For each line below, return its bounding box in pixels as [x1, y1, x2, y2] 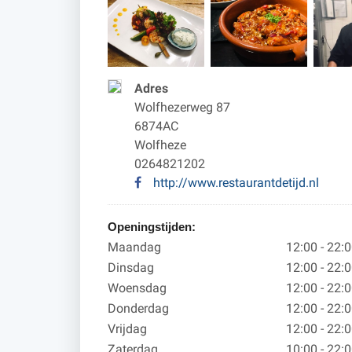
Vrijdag [108, 321, 147, 336]
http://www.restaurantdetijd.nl [153, 175, 319, 190]
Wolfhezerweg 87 [134, 100, 230, 115]
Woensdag [108, 280, 167, 295]
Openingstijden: [108, 220, 196, 233]
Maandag [108, 240, 161, 255]
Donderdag [108, 301, 169, 316]
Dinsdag [108, 260, 154, 275]
